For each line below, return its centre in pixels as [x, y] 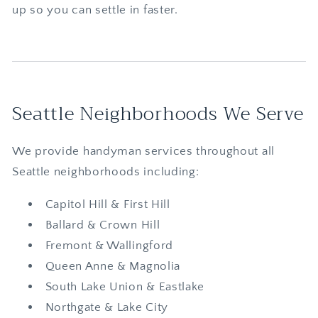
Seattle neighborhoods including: [106, 172]
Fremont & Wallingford [109, 246]
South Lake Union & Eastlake [125, 287]
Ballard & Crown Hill [103, 225]
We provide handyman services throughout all [143, 151]
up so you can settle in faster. [95, 10]
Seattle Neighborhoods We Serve [158, 114]
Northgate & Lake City [106, 307]
